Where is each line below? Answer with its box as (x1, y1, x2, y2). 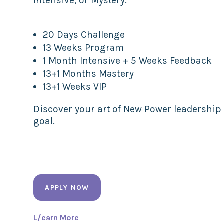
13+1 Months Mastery (43, 68, 134, 80)
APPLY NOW (45, 183, 89, 192)
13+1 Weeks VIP (43, 81, 107, 93)
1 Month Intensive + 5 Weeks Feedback (43, 55, 215, 67)
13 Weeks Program (43, 42, 124, 54)
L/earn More (33, 212, 79, 222)
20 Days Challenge (43, 29, 125, 41)
